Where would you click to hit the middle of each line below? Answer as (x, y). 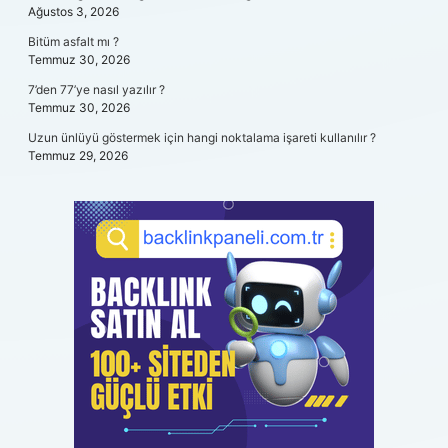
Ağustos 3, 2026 (73, 11)
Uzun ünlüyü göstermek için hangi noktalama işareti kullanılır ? (202, 137)
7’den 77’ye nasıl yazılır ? (96, 89)
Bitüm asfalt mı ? (73, 41)
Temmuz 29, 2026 (78, 155)
